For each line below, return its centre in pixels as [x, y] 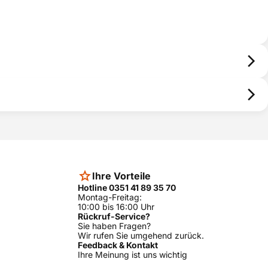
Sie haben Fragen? [114, 226]
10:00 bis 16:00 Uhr [116, 207]
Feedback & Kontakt [118, 245]
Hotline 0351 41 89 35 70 [127, 188]
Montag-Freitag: [110, 197]
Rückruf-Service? [114, 216]
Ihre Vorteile [121, 176]
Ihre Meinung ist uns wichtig [133, 255]
